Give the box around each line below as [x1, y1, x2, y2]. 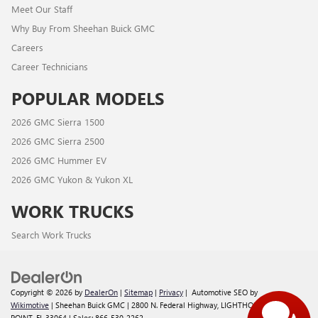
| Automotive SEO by [183, 287, 258, 298]
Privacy [159, 287, 183, 298]
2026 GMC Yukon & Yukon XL [11, 173, 133, 186]
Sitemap [124, 287, 153, 298]
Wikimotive [11, 300, 49, 311]
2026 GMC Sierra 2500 [11, 135, 104, 148]
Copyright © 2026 [11, 287, 75, 298]
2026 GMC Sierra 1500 [11, 116, 104, 128]
